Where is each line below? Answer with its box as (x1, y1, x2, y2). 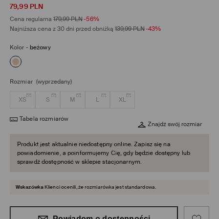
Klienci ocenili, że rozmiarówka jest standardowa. (44, 184, 156, 191)
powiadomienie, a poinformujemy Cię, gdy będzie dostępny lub (17, 149, 191, 157)
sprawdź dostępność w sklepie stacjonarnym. (17, 158, 142, 166)
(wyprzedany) (36, 78, 72, 86)
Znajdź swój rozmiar (148, 120, 202, 129)
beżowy (29, 44, 51, 52)
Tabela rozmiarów (20, 115, 69, 123)
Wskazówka (16, 184, 44, 191)
